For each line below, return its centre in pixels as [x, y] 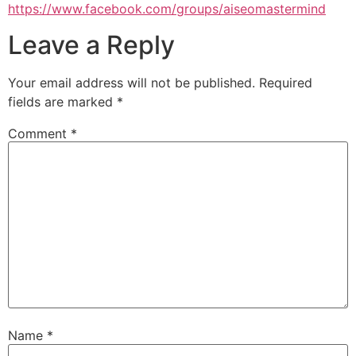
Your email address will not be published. [132, 82]
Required [286, 82]
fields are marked [62, 101]
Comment [39, 133]
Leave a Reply [91, 44]
